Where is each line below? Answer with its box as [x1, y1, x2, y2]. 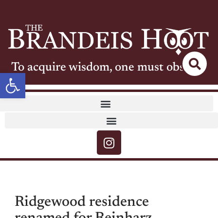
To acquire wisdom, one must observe [11, 62, 207, 74]
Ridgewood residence [15, 195, 149, 210]
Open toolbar [4, 67, 85, 87]
